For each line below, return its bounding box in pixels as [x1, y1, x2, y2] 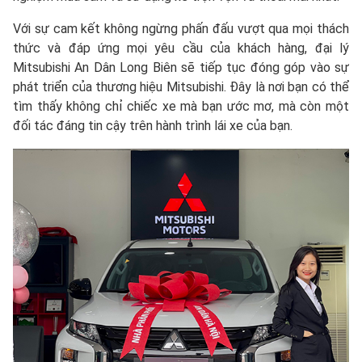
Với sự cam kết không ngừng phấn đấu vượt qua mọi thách [13, 21, 349, 37]
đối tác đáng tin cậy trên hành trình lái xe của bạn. [13, 118, 293, 134]
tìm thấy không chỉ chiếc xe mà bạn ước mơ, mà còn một [13, 99, 349, 115]
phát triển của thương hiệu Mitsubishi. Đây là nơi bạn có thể [13, 79, 349, 95]
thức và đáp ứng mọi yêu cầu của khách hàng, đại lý [13, 40, 349, 57]
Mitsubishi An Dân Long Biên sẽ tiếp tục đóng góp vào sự [13, 60, 349, 76]
